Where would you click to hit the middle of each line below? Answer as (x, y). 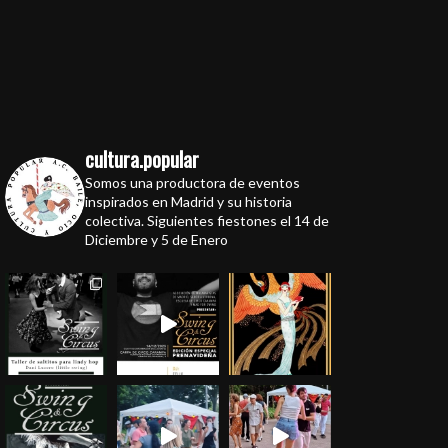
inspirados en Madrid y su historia (189, 202)
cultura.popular (142, 159)
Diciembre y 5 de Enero (157, 240)
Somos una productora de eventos (193, 183)
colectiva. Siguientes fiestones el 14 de (207, 221)
